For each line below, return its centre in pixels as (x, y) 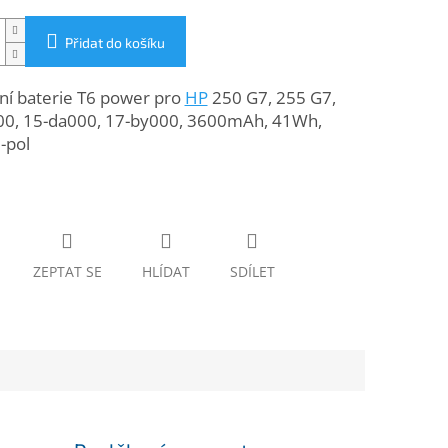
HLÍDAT (165, 272)
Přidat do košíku (114, 43)
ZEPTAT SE (67, 272)
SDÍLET (252, 272)
